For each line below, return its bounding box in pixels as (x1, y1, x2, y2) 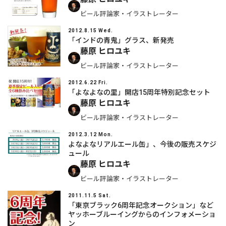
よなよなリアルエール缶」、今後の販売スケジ (68, 140, 216, 148)
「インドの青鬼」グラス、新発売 (68, 36, 174, 44)
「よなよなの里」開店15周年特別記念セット (68, 88, 210, 96)
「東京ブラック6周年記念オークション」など (68, 201, 213, 209)
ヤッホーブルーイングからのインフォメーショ (68, 210, 216, 218)
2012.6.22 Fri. (68, 80, 108, 86)
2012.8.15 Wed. (68, 28, 113, 34)
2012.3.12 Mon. (68, 132, 113, 138)
